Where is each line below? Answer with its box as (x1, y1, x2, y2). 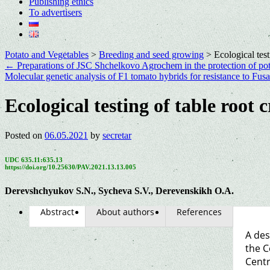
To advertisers (29, 7, 82, 17)
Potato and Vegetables (5, 49, 89, 60)
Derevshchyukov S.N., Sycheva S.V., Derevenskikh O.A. (5, 185, 234, 196)
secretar (102, 130, 131, 140)
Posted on (5, 130, 42, 140)
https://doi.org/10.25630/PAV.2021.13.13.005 (5, 163, 136, 171)
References (177, 206, 222, 218)
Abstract (40, 206, 74, 218)
